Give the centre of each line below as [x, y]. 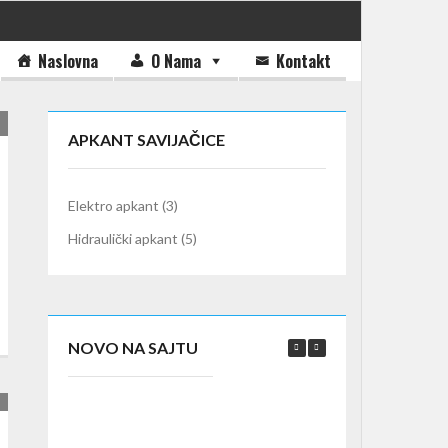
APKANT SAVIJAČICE [147, 139]
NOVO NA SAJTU [133, 347]
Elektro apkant [114, 205]
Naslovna [68, 61]
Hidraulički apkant [123, 238]
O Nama [176, 61]
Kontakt [303, 61]
